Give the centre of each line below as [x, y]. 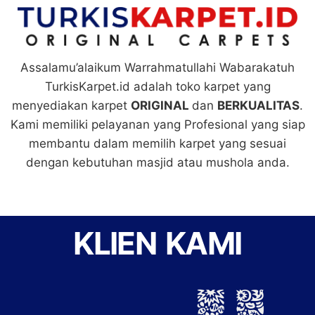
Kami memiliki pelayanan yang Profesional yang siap [157, 125]
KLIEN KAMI [157, 243]
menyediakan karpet [71, 106]
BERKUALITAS [258, 106]
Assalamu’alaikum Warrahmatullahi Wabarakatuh [157, 68]
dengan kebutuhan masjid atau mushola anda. [157, 163]
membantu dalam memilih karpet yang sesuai [157, 144]
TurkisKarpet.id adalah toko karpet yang [157, 87]
